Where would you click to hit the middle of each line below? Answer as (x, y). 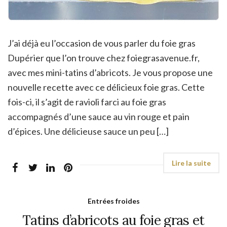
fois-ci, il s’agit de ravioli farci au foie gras (87, 102)
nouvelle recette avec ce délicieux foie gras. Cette (106, 87)
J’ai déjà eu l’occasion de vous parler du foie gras (102, 43)
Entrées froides (113, 201)
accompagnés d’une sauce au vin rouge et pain (99, 117)
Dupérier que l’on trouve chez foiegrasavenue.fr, (104, 58)
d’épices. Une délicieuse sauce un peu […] (88, 131)
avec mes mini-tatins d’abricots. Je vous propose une (110, 73)
